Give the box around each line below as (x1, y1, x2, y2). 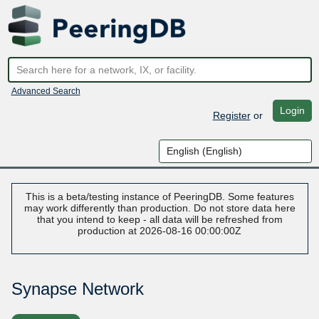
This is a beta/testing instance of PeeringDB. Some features (25, 191, 294, 203)
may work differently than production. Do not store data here (23, 202, 296, 214)
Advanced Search (11, 85, 80, 96)
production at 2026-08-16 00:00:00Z (78, 225, 241, 237)
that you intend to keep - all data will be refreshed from (36, 214, 283, 226)
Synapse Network (11, 279, 144, 299)
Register (212, 109, 251, 121)
